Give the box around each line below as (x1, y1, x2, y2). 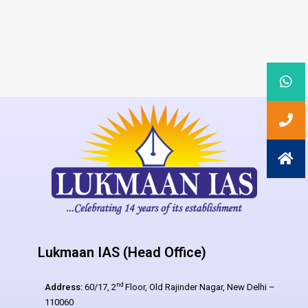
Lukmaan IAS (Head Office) (38, 244, 206, 261)
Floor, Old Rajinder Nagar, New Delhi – (125, 282, 275, 292)
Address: (45, 282, 82, 292)
